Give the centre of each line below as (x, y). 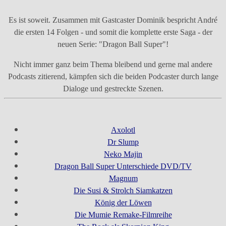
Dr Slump (123, 142)
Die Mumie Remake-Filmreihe (123, 215)
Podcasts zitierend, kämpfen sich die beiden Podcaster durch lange (113, 77)
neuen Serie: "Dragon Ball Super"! (113, 44)
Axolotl (123, 130)
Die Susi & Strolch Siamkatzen (123, 191)
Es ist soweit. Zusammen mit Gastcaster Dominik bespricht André (113, 20)
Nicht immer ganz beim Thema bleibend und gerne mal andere (113, 65)
